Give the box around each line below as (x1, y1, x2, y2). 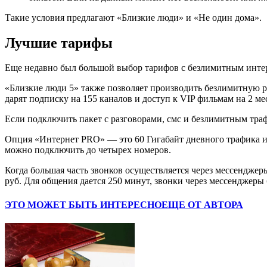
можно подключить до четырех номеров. (5, 145, 171, 156)
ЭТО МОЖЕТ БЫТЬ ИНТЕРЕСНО (5, 199, 162, 210)
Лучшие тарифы (5, 35, 113, 51)
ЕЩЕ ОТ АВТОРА (162, 199, 243, 210)
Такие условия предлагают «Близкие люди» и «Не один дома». (5, 12, 262, 23)
